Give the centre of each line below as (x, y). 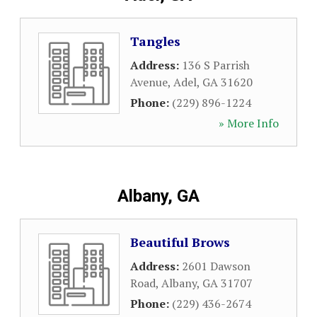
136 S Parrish (216, 65)
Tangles (155, 41)
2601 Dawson (216, 266)
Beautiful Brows (180, 242)
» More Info (249, 123)
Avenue (149, 82)
